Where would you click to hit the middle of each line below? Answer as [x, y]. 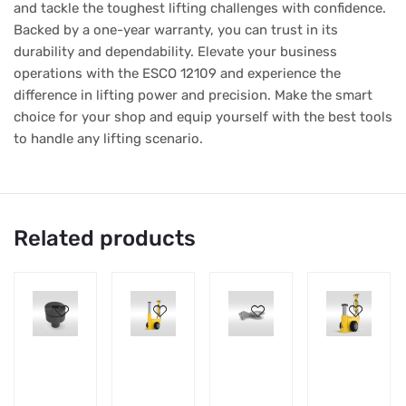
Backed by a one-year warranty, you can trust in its [176, 30]
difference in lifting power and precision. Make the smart [193, 95]
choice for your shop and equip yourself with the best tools [203, 117]
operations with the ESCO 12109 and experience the [177, 73]
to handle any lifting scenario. [108, 139]
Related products [105, 238]
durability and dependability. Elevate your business [175, 52]
